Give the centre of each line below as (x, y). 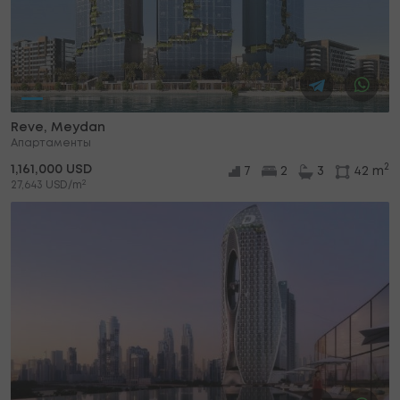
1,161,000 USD (51, 170)
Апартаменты (51, 144)
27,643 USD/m (46, 186)
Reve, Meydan (58, 128)
